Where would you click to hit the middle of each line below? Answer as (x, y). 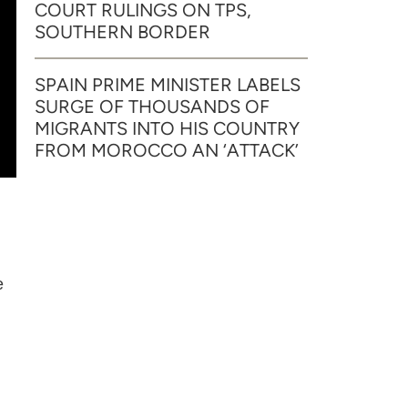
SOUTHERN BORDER (122, 32)
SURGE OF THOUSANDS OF (152, 107)
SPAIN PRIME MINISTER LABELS (168, 85)
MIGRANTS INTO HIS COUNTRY (167, 128)
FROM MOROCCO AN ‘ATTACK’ (167, 150)
